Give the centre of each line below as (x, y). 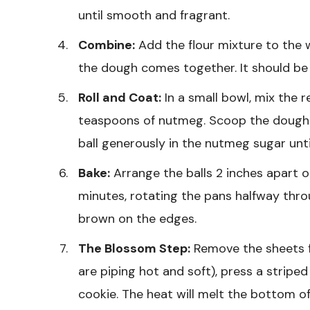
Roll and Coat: (120, 97)
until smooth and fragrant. (154, 15)
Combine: (107, 45)
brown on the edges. (137, 218)
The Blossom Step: (134, 248)
